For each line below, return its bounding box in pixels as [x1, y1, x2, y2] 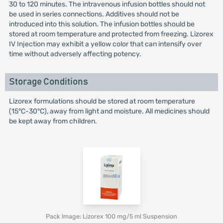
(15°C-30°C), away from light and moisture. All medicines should [8, 107, 210, 115]
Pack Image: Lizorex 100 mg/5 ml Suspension [46, 213, 177, 220]
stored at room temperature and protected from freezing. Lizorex [8, 30, 214, 38]
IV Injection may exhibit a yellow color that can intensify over [8, 40, 202, 48]
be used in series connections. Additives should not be [8, 10, 179, 18]
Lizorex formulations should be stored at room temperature [8, 97, 195, 106]
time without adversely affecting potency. [8, 50, 141, 58]
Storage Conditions [8, 77, 88, 87]
